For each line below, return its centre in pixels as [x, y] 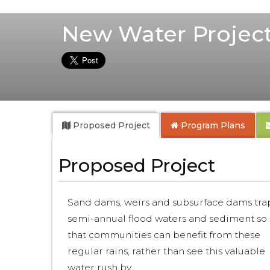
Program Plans [212, 125]
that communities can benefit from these [164, 235]
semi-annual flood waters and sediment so [167, 218]
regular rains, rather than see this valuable [166, 251]
